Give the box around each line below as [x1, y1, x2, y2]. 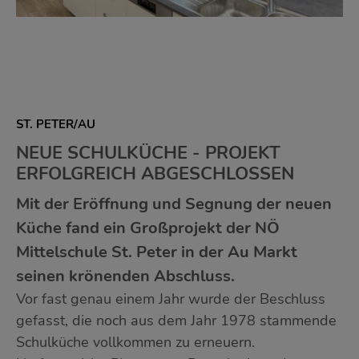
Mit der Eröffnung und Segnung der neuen [16, 193, 332, 215]
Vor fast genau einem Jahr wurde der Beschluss [16, 289, 325, 309]
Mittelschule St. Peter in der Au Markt [16, 241, 297, 263]
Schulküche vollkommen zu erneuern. [16, 333, 255, 352]
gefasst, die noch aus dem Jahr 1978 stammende [16, 311, 337, 330]
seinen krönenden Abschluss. [16, 265, 235, 287]
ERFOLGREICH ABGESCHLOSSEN [16, 162, 294, 186]
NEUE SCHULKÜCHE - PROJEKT [16, 141, 280, 165]
